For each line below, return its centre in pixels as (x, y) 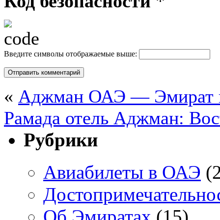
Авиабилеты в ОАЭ (122, 172)
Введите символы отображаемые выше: (70, 54)
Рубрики (61, 139)
